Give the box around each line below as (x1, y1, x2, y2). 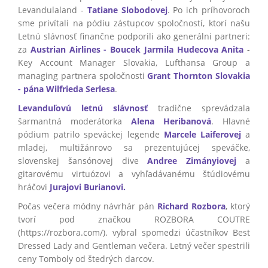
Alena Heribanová (131, 115, 211, 127)
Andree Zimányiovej (147, 155, 246, 166)
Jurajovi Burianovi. (50, 181, 126, 193)
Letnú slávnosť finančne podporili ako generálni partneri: (18, 31, 250, 42)
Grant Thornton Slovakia (147, 70, 251, 81)
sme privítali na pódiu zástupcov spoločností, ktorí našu (18, 17, 250, 29)
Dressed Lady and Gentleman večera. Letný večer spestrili (18, 240, 250, 251)
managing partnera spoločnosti (18, 70, 148, 81)
